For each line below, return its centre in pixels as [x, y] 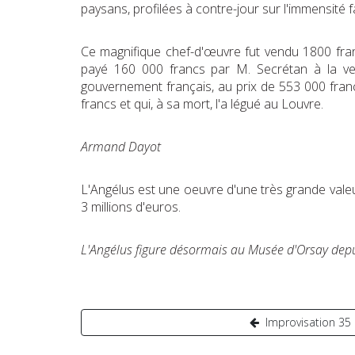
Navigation [140, 321]
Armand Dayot [121, 146]
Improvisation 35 [308, 322]
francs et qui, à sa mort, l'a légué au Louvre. [202, 103]
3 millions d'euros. [131, 206]
